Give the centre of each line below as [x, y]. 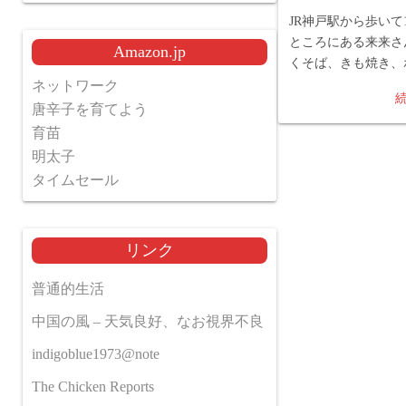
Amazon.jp [150, 52]
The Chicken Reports [93, 387]
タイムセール [75, 180]
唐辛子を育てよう [90, 109]
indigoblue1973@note [96, 354]
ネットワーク [75, 86]
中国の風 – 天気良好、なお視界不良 [148, 321]
